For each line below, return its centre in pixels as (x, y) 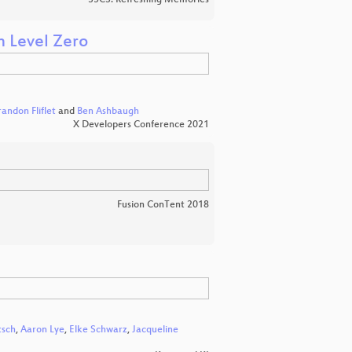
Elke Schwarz (98, 330)
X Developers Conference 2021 (141, 125)
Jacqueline (155, 330)
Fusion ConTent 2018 (163, 205)
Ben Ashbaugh (108, 111)
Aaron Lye (42, 330)
